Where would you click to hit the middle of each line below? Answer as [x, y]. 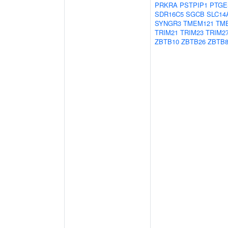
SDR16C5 [169, 14]
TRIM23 [192, 32]
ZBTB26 [193, 41]
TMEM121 [198, 23]
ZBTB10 [167, 41]
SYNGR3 [168, 23]
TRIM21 [166, 32]
